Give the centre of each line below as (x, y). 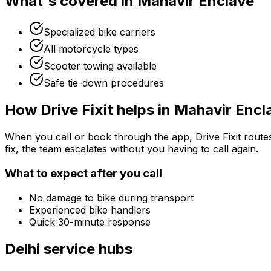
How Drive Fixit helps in (90, 110)
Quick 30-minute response (90, 222)
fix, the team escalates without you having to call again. (132, 149)
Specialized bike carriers (100, 32)
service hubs (86, 249)
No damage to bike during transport (111, 198)
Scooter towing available (100, 66)
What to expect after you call (83, 173)
